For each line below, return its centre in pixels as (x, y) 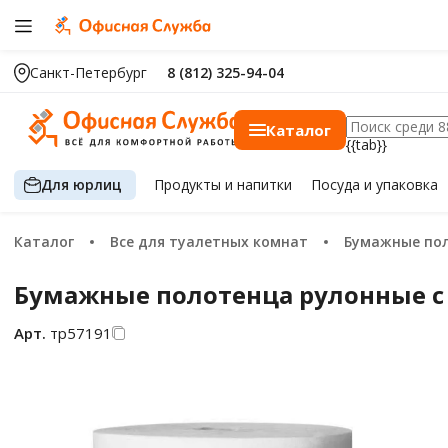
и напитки (259, 184)
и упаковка (400, 184)
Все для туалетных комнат (213, 241)
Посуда (337, 184)
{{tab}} (366, 144)
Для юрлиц (81, 184)
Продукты (190, 184)
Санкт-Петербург (88, 72)
